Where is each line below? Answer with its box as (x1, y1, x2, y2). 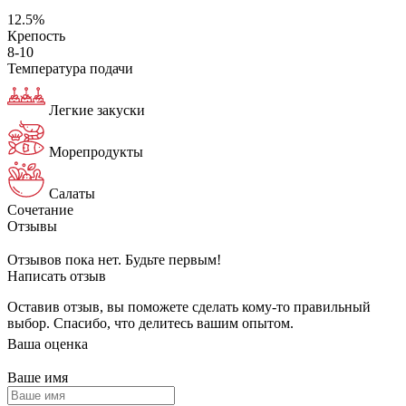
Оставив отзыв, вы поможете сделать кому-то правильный (7, 298, 371, 314)
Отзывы (7, 217, 57, 234)
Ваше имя (7, 369, 68, 385)
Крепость (7, 27, 65, 43)
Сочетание (7, 201, 73, 217)
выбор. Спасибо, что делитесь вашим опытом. (7, 314, 294, 331)
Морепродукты (49, 143, 143, 159)
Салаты (49, 185, 95, 201)
